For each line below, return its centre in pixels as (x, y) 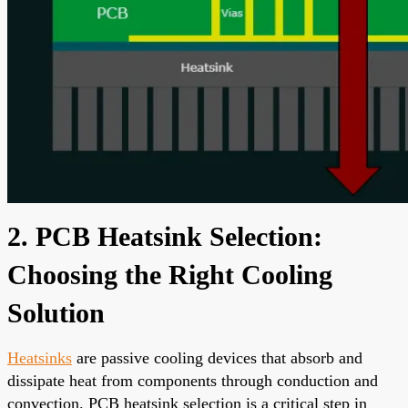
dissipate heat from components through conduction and (193, 380)
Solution (56, 312)
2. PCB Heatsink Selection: (165, 236)
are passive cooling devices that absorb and (217, 357)
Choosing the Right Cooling (170, 274)
